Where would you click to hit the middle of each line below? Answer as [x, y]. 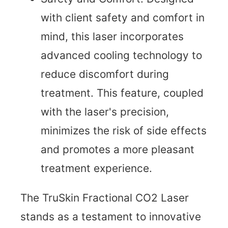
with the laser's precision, [105, 112]
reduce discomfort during [105, 74]
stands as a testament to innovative [111, 217]
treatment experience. [96, 168]
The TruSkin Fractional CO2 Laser [105, 198]
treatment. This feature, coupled [122, 93]
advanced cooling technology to [121, 55]
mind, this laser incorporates [112, 37]
